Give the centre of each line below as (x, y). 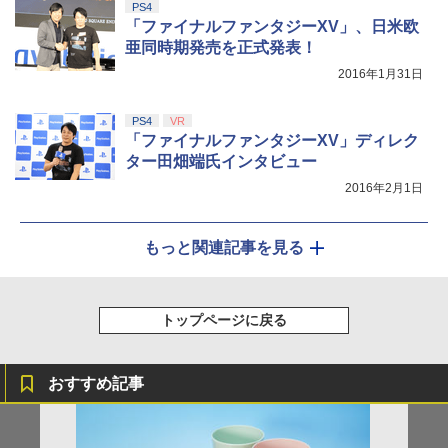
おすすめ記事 (96, 383)
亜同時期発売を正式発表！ (221, 47)
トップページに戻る (224, 319)
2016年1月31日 (380, 73)
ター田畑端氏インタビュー (221, 161)
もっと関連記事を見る (224, 247)
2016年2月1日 (384, 187)
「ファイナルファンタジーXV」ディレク (272, 140)
